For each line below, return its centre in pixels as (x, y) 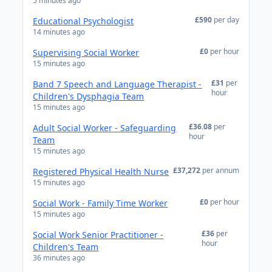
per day (226, 20)
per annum (220, 170)
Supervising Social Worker (86, 53)
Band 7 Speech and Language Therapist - (117, 84)
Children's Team (66, 247)
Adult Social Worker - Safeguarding (105, 128)
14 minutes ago (59, 32)
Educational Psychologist (83, 21)
